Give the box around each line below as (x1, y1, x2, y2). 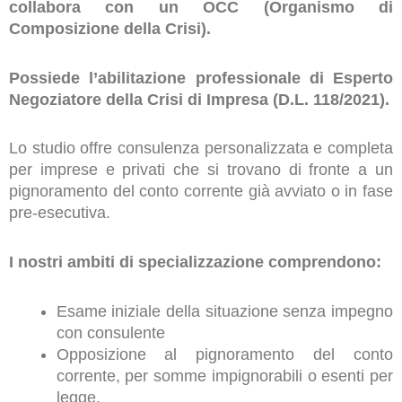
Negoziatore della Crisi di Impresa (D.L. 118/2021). (9, 90, 389, 109)
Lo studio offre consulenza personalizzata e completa (9, 139, 393, 158)
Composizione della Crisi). (9, 20, 211, 39)
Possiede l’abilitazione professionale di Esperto (9, 68, 393, 87)
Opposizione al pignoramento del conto (56, 345, 393, 363)
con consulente (56, 323, 165, 342)
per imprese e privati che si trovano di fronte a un (9, 161, 393, 179)
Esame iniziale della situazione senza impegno (56, 301, 393, 320)
